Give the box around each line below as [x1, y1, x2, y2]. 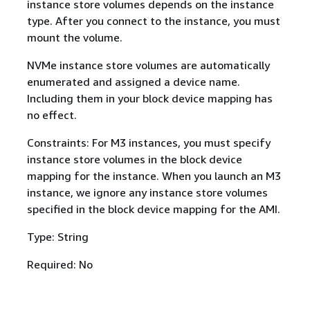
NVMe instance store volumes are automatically [26, 58, 270, 72]
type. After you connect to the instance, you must [26, 14, 280, 28]
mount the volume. [26, 30, 122, 44]
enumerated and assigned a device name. [26, 75, 240, 89]
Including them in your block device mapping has [26, 91, 273, 105]
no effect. [26, 108, 77, 122]
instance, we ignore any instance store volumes [26, 185, 268, 199]
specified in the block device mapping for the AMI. [26, 202, 280, 216]
